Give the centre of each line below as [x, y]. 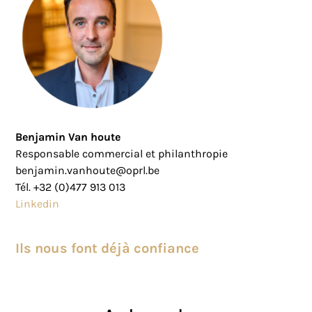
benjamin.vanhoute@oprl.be [88, 171]
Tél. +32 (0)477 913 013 [71, 187]
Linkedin [38, 204]
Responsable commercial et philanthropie [122, 154]
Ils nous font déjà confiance [108, 249]
